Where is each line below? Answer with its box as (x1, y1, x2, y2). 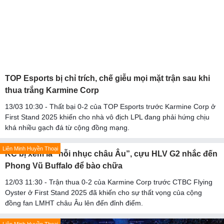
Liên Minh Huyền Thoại (2, 145, 58, 152)
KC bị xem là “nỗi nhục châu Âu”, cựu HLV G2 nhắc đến (5, 149, 217, 158)
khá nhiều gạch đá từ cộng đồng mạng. (5, 123, 129, 132)
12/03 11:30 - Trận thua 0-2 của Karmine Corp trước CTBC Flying (5, 178, 212, 186)
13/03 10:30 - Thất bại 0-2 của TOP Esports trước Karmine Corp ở (5, 102, 215, 111)
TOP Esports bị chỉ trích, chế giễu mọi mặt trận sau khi (5, 74, 210, 83)
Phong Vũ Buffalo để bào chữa (5, 161, 122, 170)
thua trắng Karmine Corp (5, 86, 99, 95)
